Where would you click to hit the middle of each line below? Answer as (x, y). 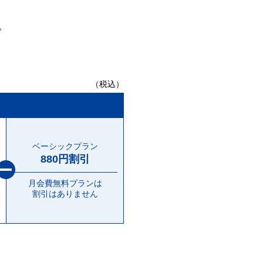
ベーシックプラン (65, 146)
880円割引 (65, 159)
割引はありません (65, 194)
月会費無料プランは (65, 183)
